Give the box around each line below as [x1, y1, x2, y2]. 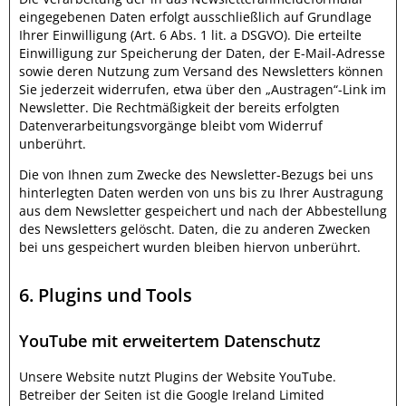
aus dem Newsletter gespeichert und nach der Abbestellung [19, 202, 387, 219]
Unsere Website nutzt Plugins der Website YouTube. [19, 368, 336, 385]
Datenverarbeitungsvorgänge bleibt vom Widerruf [19, 117, 323, 134]
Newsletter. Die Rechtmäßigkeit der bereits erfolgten [19, 99, 340, 116]
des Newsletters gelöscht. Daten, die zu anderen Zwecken [19, 220, 371, 237]
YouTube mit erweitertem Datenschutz [19, 330, 321, 352]
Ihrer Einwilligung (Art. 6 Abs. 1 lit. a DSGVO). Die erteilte [19, 26, 362, 43]
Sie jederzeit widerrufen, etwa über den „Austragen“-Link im [19, 81, 386, 98]
